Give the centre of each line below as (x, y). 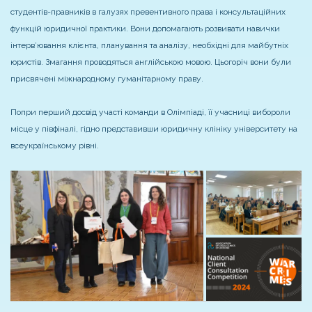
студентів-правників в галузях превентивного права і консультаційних (148, 12)
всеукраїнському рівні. (55, 146)
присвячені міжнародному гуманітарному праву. (107, 79)
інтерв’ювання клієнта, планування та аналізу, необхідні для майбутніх (149, 46)
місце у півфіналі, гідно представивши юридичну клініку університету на (154, 129)
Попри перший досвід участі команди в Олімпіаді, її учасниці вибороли (150, 112)
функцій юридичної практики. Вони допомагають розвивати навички (145, 29)
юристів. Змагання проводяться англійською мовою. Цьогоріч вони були (151, 62)
